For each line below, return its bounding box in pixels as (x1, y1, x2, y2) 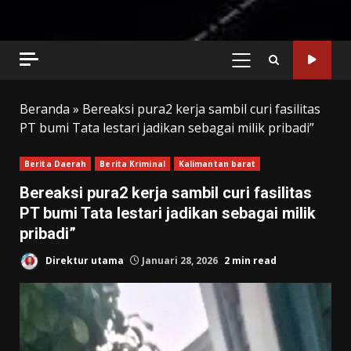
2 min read (224, 253, 277, 267)
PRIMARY (240, 60, 292, 76)
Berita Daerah (24, 157, 87, 169)
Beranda (20, 100, 70, 118)
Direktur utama (43, 253, 124, 267)
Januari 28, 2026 (139, 253, 220, 267)
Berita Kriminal (100, 157, 165, 169)
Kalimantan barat (178, 157, 256, 169)
